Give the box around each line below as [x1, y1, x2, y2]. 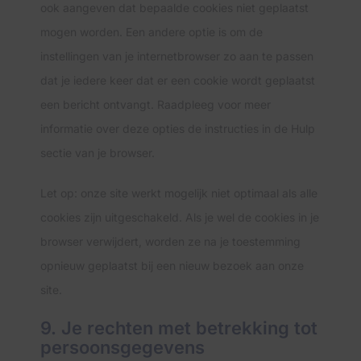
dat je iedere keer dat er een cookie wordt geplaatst [40, 73, 315, 87]
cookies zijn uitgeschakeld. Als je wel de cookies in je [40, 210, 319, 224]
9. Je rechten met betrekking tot [40, 317, 317, 338]
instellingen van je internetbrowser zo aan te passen [40, 49, 313, 63]
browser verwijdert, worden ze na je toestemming [40, 234, 301, 248]
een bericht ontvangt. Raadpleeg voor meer [40, 98, 271, 111]
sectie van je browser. [40, 146, 155, 160]
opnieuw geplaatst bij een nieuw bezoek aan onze [40, 259, 304, 272]
